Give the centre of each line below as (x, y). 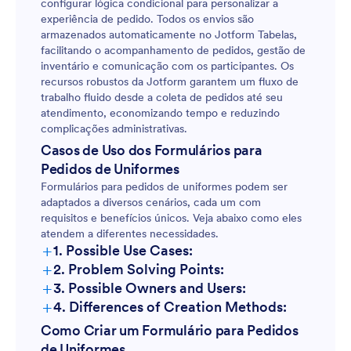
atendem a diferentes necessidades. (130, 233)
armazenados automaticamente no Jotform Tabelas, (169, 34)
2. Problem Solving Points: (139, 269)
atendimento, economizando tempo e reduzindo (160, 113)
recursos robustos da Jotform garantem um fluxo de (170, 81)
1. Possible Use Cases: (123, 250)
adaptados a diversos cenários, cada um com (151, 202)
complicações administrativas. (114, 128)
